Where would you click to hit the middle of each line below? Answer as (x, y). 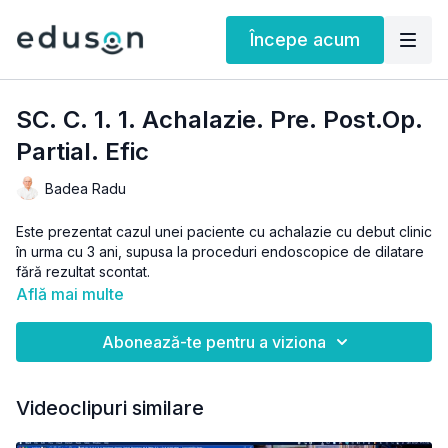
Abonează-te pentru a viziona (214, 342)
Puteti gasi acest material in (107, 311)
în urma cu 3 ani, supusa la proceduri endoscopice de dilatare (220, 251)
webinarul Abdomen (264, 311)
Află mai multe (70, 294)
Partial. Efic (82, 151)
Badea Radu (85, 188)
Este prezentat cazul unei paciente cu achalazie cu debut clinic (224, 231)
